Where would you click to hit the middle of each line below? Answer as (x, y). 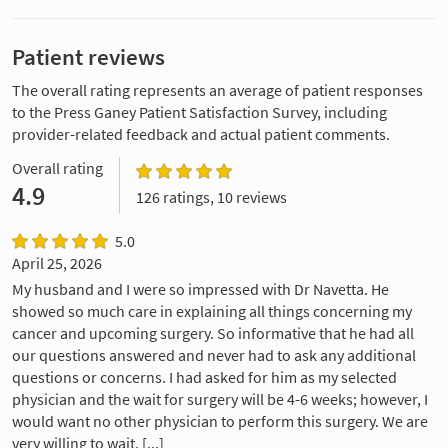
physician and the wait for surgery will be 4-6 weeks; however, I (220, 399)
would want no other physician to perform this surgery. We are (220, 421)
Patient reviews (88, 57)
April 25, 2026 (57, 263)
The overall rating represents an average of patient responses (217, 90)
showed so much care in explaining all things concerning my (212, 311)
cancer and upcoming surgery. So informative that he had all (213, 333)
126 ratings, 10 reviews (211, 197)
